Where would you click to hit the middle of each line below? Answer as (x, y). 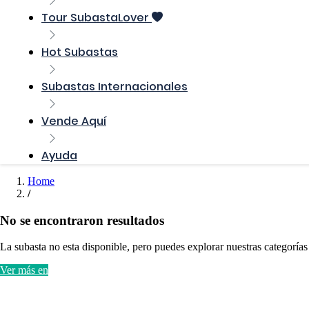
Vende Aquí (74, 121)
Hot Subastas (80, 52)
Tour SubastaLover (97, 18)
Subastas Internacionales (114, 87)
